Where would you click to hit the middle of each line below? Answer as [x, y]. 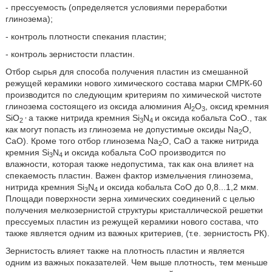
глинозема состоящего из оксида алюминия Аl [98, 106]
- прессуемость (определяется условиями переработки [116, 7]
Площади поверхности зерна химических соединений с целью [130, 199]
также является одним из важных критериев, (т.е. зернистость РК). [137, 233]
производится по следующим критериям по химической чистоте [133, 95]
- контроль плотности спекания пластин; [86, 36]
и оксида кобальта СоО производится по [145, 152]
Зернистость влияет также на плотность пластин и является [125, 251]
